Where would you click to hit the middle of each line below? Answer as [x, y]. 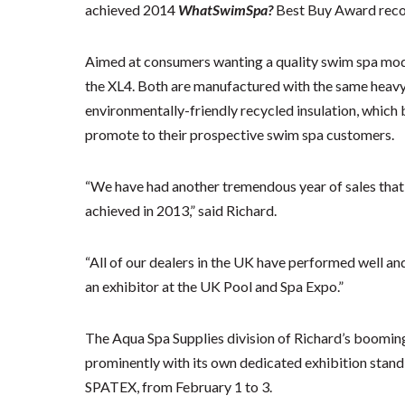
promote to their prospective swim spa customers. [240, 134]
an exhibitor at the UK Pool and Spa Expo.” [215, 286]
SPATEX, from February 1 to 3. [179, 386]
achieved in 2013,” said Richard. [181, 210]
